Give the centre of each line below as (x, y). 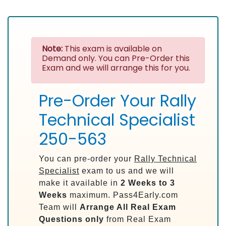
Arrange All (104, 207)
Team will (59, 207)
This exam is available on (112, 49)
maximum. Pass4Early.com (123, 195)
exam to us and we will (127, 171)
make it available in (80, 183)
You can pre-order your (87, 159)
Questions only (71, 219)
